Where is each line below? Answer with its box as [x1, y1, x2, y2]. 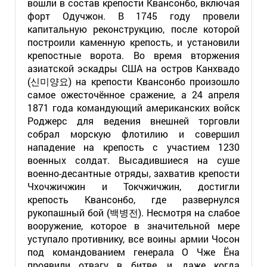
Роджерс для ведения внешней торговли [27, 114, 240, 127]
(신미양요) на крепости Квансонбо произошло [27, 75, 240, 88]
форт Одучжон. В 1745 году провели [27, 10, 240, 22]
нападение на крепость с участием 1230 [27, 141, 240, 153]
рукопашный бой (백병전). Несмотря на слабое [27, 206, 240, 219]
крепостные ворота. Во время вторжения [27, 49, 240, 61]
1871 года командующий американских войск [27, 101, 240, 114]
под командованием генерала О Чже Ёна [27, 246, 240, 258]
